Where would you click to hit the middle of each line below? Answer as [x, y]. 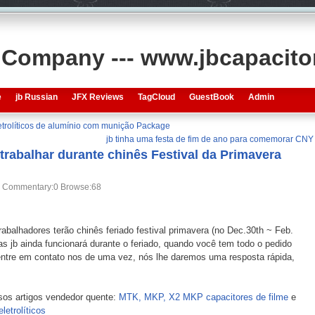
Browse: [75, 187]
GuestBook [211, 97]
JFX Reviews [97, 97]
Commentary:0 [30, 187]
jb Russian [36, 97]
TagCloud [156, 97]
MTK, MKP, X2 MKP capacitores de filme [203, 297]
